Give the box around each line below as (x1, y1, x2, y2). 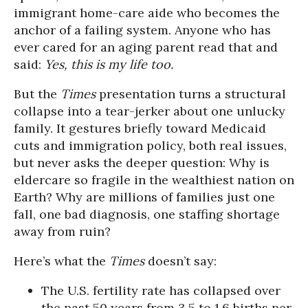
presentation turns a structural (96, 86, 286, 102)
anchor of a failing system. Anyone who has (14, 22, 271, 38)
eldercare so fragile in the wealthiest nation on (14, 172, 294, 188)
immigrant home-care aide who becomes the (14, 5, 280, 21)
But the (14, 86, 60, 102)
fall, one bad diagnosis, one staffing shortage (14, 206, 280, 222)
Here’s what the (14, 253, 109, 269)
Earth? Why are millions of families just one (14, 189, 275, 205)
